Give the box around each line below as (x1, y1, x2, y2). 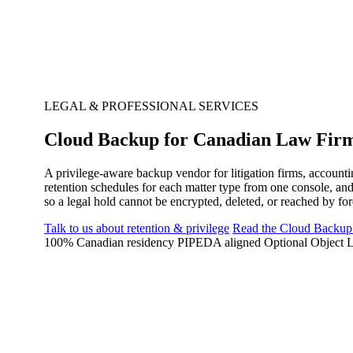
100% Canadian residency (44, 235, 174, 249)
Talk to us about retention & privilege (44, 221, 229, 235)
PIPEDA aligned (177, 235, 261, 249)
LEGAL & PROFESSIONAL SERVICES (44, 99, 258, 113)
